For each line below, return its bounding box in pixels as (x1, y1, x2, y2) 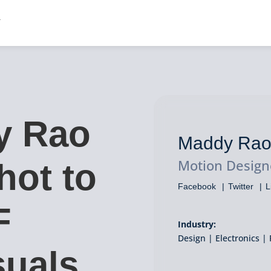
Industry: (177, 218, 216, 230)
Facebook (177, 181, 216, 191)
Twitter (227, 181, 253, 191)
